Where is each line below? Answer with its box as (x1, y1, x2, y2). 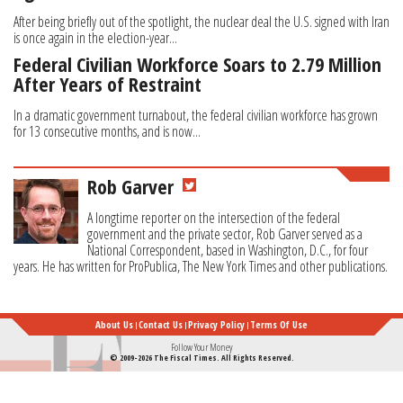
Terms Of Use (250, 318, 308, 332)
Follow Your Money (170, 340, 233, 354)
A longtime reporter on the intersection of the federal (87, 208, 340, 228)
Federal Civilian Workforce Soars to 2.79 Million (13, 50, 381, 78)
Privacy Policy (188, 318, 245, 332)
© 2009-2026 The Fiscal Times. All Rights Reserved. (109, 352, 294, 364)
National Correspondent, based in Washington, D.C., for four (87, 240, 368, 261)
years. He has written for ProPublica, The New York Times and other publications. (13, 256, 388, 277)
